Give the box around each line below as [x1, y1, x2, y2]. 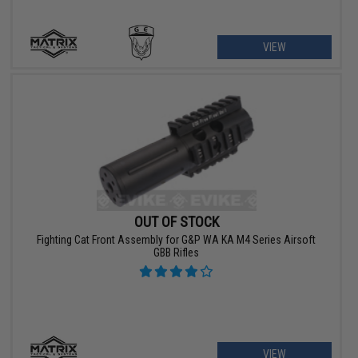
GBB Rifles [153, 246, 200, 260]
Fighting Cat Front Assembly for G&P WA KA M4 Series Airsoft [37, 233, 316, 247]
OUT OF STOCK [133, 213, 219, 231]
